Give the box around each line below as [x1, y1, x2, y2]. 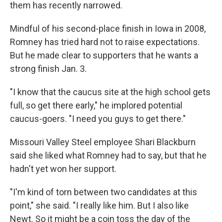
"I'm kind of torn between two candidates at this [10, 186, 197, 197]
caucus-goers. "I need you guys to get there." [10, 113, 186, 124]
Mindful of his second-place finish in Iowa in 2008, [10, 23, 206, 34]
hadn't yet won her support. [10, 163, 116, 174]
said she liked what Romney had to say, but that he [10, 150, 207, 161]
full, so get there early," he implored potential [10, 100, 182, 111]
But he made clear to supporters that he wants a [10, 50, 198, 60]
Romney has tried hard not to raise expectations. [10, 36, 200, 47]
